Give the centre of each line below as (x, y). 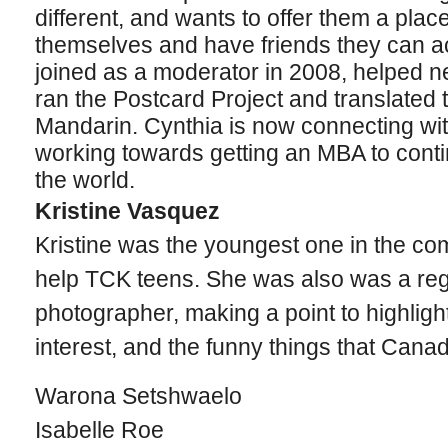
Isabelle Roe (99, 430)
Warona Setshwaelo (138, 396)
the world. (84, 180)
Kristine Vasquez (127, 211)
